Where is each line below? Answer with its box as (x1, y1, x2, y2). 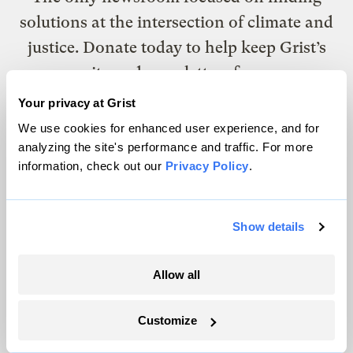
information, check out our (18, 158, 165, 173)
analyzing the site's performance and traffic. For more (18, 139, 313, 154)
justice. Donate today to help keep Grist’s (27, 38, 326, 58)
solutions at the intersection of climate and (20, 13, 333, 32)
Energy (17, 236, 54, 251)
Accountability (17, 303, 95, 317)
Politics (17, 258, 58, 273)
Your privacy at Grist (18, 96, 136, 110)
